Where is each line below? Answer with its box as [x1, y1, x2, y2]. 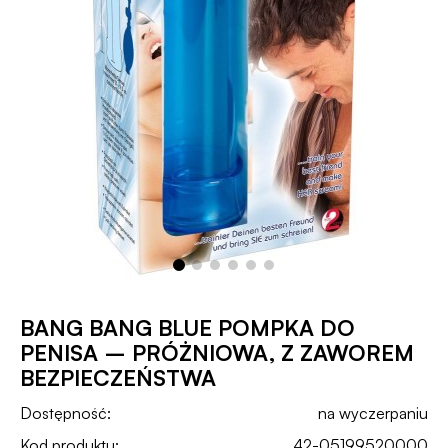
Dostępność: [20, 403, 111, 424]
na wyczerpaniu [318, 403, 428, 424]
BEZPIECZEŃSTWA [20, 364, 216, 391]
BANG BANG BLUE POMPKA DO [20, 314, 355, 341]
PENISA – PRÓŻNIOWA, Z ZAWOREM [20, 339, 414, 366]
